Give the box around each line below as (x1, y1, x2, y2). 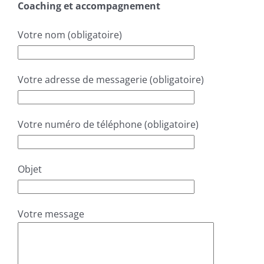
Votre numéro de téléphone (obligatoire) (18, 118, 199, 131)
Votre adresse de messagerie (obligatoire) (18, 73, 204, 87)
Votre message (18, 207, 84, 221)
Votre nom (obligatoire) (18, 28, 122, 42)
